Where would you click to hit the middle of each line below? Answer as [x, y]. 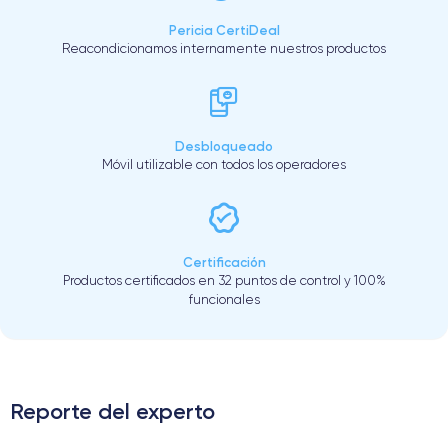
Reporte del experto [112, 411]
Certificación [224, 261]
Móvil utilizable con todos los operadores [224, 164]
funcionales [224, 299]
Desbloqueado [224, 145]
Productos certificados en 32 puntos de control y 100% [224, 280]
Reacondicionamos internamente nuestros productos [224, 48]
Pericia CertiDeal [224, 29]
